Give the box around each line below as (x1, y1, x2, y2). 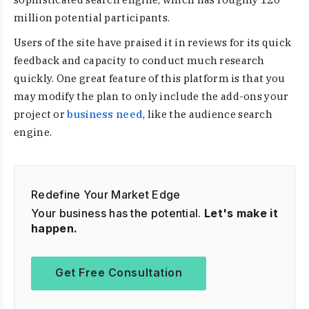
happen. (31, 221, 78, 235)
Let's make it (203, 206, 278, 220)
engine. (14, 126, 52, 139)
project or (14, 108, 68, 121)
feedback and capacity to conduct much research (14, 54, 265, 67)
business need (67, 108, 143, 121)
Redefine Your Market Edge (31, 188, 181, 201)
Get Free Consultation (55, 266, 183, 279)
